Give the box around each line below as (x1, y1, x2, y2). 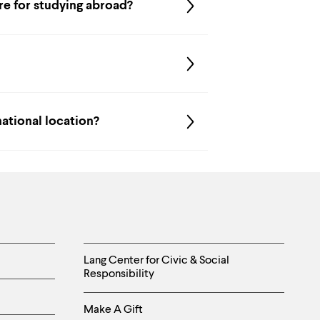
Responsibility (84, 269, 154, 280)
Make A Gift (84, 304, 143, 316)
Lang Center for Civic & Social (84, 255, 229, 266)
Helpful (83, 246, 159, 269)
